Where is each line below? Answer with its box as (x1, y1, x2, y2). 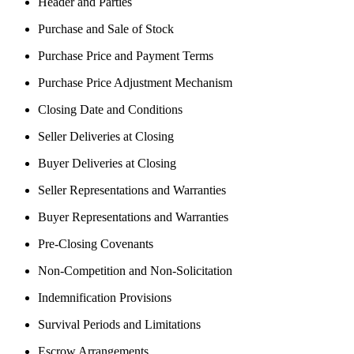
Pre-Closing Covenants (38, 236, 153, 250)
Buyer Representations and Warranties (38, 209, 228, 224)
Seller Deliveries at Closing (38, 129, 174, 143)
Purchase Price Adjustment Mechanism (38, 75, 232, 89)
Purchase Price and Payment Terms (38, 48, 213, 62)
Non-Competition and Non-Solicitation (38, 263, 232, 277)
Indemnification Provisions (38, 290, 171, 304)
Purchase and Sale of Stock (38, 21, 174, 36)
